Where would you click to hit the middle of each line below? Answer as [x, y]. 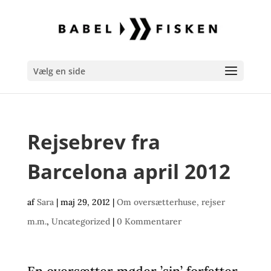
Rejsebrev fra [93, 142]
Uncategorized [80, 221]
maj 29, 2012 [85, 202]
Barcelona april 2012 [129, 171]
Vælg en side [59, 71]
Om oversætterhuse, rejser [171, 202]
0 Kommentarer [149, 221]
